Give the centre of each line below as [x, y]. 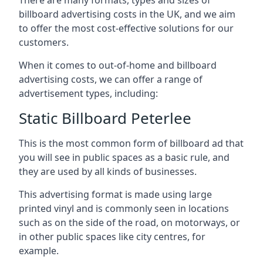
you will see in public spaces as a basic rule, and [124, 157]
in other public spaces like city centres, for [112, 236]
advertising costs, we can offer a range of [111, 79]
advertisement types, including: [88, 93]
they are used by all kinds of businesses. [108, 171]
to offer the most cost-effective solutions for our [126, 28]
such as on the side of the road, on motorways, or [129, 222]
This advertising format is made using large [115, 194]
